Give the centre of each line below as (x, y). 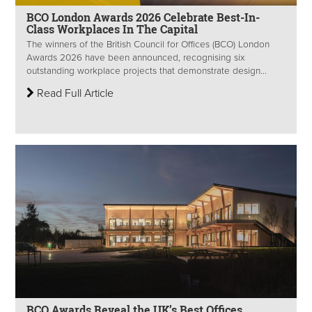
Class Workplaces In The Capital (112, 29)
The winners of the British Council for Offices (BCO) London (148, 45)
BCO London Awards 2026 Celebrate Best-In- (143, 17)
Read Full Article (74, 94)
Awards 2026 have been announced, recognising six (136, 58)
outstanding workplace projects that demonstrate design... (147, 71)
